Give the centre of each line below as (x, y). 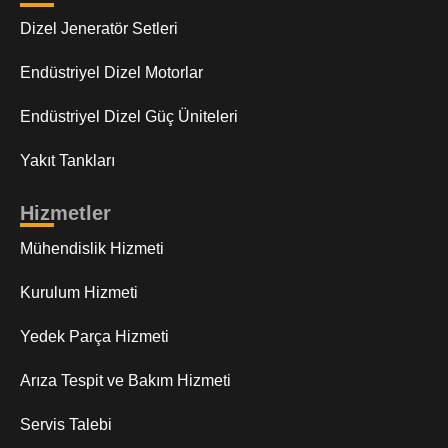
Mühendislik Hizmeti (92, 249)
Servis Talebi (66, 425)
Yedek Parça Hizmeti (94, 337)
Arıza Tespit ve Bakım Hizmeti (125, 381)
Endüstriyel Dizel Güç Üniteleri (129, 117)
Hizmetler (65, 213)
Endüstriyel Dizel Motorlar (111, 73)
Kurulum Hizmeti (79, 293)
